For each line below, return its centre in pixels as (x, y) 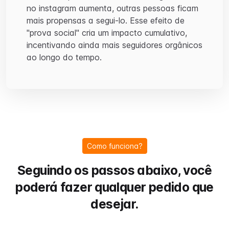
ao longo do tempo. (64, 57)
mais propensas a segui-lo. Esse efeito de (106, 20)
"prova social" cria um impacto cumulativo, (107, 33)
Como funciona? (114, 146)
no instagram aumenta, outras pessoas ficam (112, 8)
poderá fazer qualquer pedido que (114, 187)
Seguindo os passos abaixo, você (114, 170)
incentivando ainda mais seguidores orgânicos (114, 45)
